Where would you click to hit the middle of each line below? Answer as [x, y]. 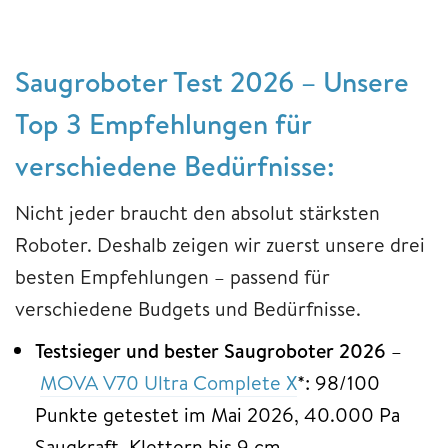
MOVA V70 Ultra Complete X [168, 382]
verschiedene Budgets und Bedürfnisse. [188, 308]
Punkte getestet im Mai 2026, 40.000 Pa [217, 414]
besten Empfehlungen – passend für [172, 276]
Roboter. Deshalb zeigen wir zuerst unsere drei [220, 244]
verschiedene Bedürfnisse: [175, 165]
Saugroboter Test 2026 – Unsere [212, 81]
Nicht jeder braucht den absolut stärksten [197, 212]
